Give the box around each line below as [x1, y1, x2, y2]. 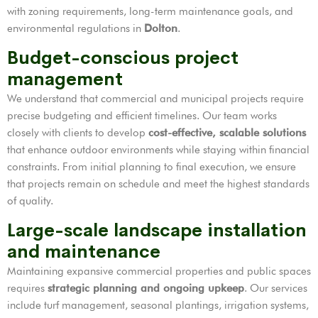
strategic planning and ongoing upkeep [48, 282, 244, 295]
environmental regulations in [7, 22, 144, 35]
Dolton [144, 22, 177, 35]
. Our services [244, 282, 307, 295]
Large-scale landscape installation [7, 219, 307, 242]
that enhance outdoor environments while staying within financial [7, 143, 309, 157]
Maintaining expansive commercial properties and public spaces [7, 265, 311, 278]
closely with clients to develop [7, 126, 148, 140]
